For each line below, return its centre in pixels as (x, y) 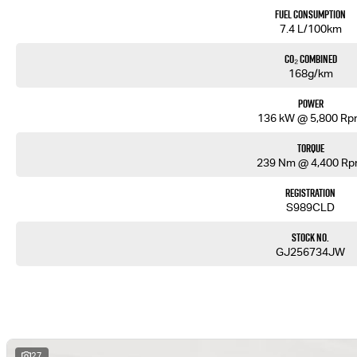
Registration (311, 193)
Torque (310, 149)
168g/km (310, 74)
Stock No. (311, 238)
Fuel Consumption (311, 15)
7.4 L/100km (310, 29)
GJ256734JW (311, 252)
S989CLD (311, 208)
